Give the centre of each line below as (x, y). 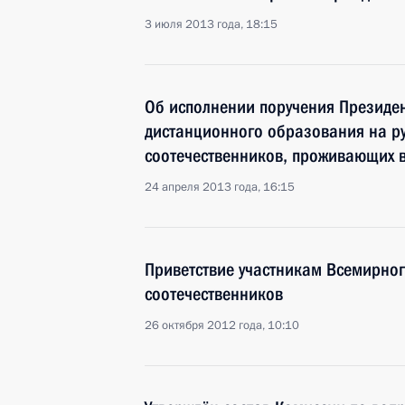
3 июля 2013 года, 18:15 (211, 24)
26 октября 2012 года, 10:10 (222, 325)
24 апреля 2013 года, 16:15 (220, 187)
